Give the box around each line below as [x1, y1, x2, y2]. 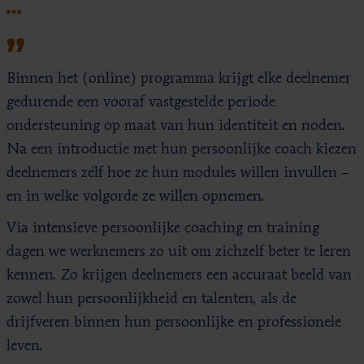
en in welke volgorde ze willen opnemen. [6, 188, 265, 204]
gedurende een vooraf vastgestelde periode [6, 94, 275, 110]
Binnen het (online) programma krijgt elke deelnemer [6, 71, 351, 86]
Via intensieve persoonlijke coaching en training [6, 220, 319, 236]
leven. [6, 338, 47, 353]
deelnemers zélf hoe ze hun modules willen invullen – [6, 165, 349, 180]
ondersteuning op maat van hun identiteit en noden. [6, 118, 345, 133]
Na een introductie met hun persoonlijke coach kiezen [6, 141, 357, 157]
